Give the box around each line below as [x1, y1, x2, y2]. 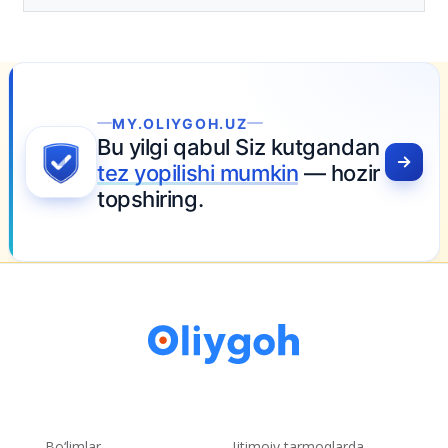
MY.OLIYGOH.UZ [43, 114, 179, 132]
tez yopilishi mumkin [27, 159, 229, 186]
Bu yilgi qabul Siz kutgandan [27, 133, 311, 160]
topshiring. [27, 185, 134, 212]
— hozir [228, 159, 311, 186]
